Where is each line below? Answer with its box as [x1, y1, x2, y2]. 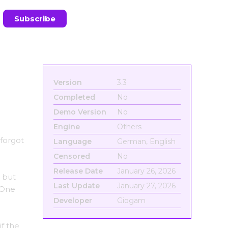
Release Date [53, 166, 103, 176]
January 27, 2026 [117, 181, 176, 190]
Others [117, 122, 141, 131]
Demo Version [53, 107, 106, 117]
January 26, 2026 [117, 166, 176, 176]
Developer [53, 196, 92, 205]
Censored [53, 152, 90, 161]
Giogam [117, 196, 146, 205]
